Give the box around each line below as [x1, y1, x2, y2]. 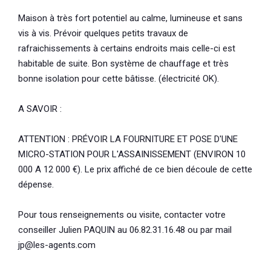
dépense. [18, 178, 54, 190]
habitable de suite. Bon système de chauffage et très [18, 57, 229, 69]
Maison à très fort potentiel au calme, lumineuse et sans [18, 12, 243, 24]
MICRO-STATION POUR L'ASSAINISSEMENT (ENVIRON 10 [18, 148, 246, 160]
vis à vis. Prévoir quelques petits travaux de [18, 27, 188, 39]
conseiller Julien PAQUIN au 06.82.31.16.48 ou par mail [18, 224, 232, 235]
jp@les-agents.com [18, 239, 96, 250]
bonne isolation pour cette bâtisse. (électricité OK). [18, 73, 219, 84]
